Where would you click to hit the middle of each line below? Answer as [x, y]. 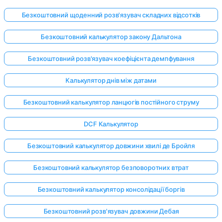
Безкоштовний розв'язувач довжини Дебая [111, 211]
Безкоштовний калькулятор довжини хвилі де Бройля [111, 146]
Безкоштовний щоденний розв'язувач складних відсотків [111, 15]
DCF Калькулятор [111, 124]
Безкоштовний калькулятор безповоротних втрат [111, 168]
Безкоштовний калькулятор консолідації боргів [111, 190]
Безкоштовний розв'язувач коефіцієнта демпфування [111, 59]
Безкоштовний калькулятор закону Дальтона [111, 37]
